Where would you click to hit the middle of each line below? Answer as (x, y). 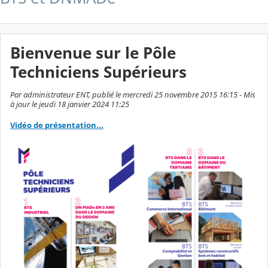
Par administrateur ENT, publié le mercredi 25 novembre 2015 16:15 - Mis (133, 94)
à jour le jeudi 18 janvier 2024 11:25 (70, 104)
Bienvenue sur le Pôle (93, 53)
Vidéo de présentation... (57, 125)
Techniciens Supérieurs (98, 72)
